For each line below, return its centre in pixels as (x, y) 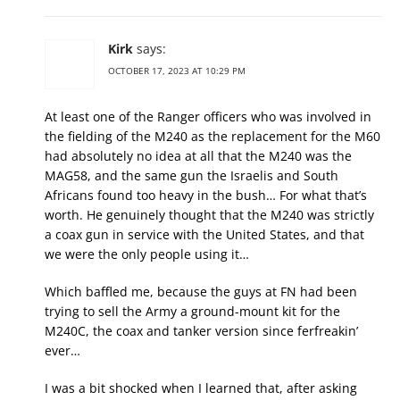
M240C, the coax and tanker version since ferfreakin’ (201, 331)
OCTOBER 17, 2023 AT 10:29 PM (177, 71)
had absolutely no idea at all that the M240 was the (198, 156)
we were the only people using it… (147, 254)
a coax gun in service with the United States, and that (204, 235)
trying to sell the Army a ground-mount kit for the (192, 312)
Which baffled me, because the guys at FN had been (201, 292)
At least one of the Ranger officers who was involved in (208, 117)
